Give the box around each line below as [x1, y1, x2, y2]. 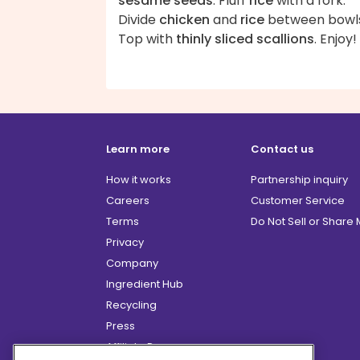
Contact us [251, 141, 313, 157]
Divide [118, 10, 159, 30]
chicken [159, 10, 210, 30]
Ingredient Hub [106, 276, 183, 292]
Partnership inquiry [251, 172, 348, 188]
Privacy [106, 235, 144, 251]
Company [106, 256, 158, 272]
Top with [118, 30, 176, 49]
